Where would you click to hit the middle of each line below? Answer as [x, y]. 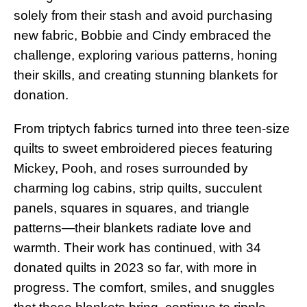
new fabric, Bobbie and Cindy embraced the [143, 35]
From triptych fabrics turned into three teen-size [152, 128]
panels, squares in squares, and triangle [132, 208]
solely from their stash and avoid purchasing [143, 15]
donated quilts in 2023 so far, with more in [135, 267]
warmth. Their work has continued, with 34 [137, 247]
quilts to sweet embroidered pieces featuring [143, 148]
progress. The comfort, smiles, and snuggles [144, 287]
